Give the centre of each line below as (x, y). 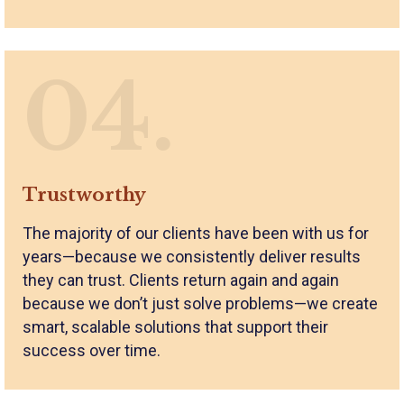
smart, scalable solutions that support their (175, 326)
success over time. (92, 350)
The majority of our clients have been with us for (196, 233)
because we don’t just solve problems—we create (200, 303)
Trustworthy (84, 194)
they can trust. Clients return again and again (181, 280)
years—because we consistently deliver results (192, 256)
